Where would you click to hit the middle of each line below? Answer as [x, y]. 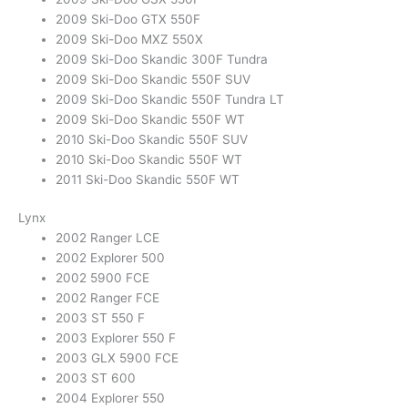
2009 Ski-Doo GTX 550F [128, 19]
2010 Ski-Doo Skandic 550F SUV [152, 139]
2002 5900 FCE [103, 278]
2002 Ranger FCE [108, 298]
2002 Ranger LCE [108, 238]
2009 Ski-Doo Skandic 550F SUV [153, 79]
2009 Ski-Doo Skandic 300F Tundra [162, 59]
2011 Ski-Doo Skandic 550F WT [148, 179]
